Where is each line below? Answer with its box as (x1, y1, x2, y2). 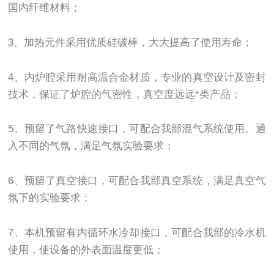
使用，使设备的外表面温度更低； (8, 243, 165, 256)
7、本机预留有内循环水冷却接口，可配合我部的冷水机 (8, 226, 266, 239)
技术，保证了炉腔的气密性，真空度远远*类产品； (8, 88, 242, 100)
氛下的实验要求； (8, 191, 92, 204)
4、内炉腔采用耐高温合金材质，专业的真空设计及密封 (8, 71, 266, 83)
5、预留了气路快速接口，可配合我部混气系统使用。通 (8, 123, 266, 135)
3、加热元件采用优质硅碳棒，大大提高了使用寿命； (8, 36, 253, 48)
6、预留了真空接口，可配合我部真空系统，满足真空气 (8, 174, 266, 187)
